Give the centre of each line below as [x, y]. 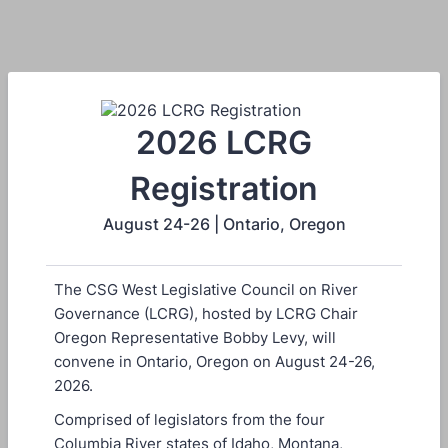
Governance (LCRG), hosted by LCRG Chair [206, 313]
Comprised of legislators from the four [189, 419]
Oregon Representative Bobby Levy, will [195, 337]
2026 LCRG [224, 142]
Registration [224, 188]
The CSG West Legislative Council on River [206, 289]
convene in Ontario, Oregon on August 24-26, [214, 361]
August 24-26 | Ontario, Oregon [224, 224]
